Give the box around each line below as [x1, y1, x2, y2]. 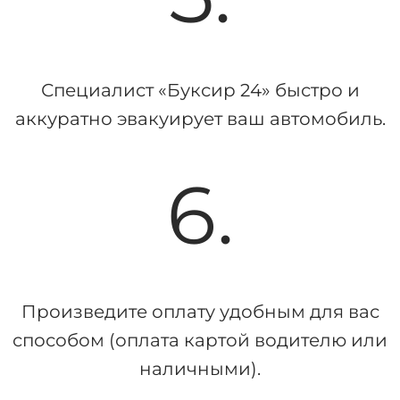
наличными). [139, 357, 261, 379]
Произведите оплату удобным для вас [21, 300, 379, 322]
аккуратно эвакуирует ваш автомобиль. [14, 107, 386, 129]
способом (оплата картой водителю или [12, 329, 387, 351]
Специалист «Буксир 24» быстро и [40, 79, 360, 101]
